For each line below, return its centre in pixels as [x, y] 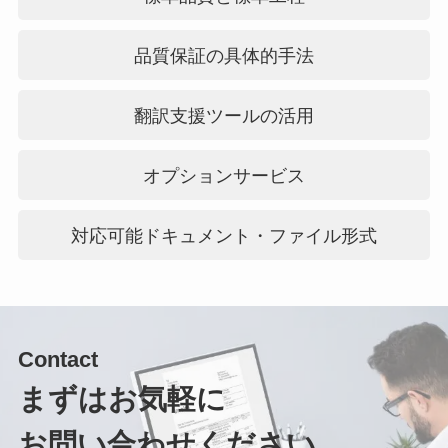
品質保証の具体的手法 [224, 56]
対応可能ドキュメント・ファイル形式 [224, 236]
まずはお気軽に [121, 399]
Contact [57, 360]
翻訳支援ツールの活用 [224, 116]
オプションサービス [224, 176]
